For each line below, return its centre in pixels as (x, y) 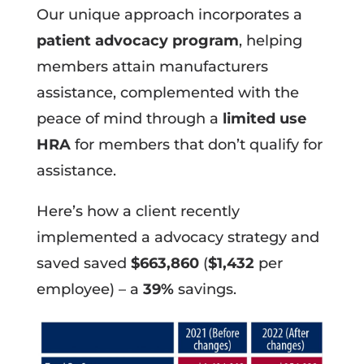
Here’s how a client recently (138, 211)
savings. (205, 289)
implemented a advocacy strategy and (178, 237)
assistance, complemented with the (167, 93)
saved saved (83, 263)
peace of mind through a (127, 119)
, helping (270, 41)
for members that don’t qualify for (196, 145)
